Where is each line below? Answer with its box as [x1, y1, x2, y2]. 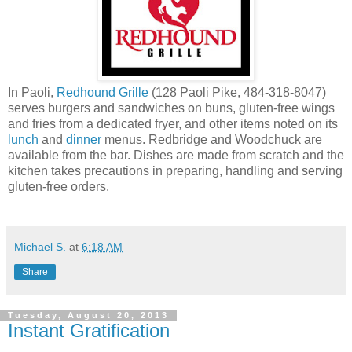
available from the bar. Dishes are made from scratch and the [8, 148, 344, 162]
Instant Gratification [8, 319, 170, 341]
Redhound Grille [57, 85, 148, 99]
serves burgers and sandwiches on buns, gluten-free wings [8, 101, 335, 115]
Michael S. [14, 240, 66, 253]
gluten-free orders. [8, 179, 109, 193]
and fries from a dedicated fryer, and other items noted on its [8, 116, 338, 130]
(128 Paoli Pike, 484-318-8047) [148, 85, 326, 99]
